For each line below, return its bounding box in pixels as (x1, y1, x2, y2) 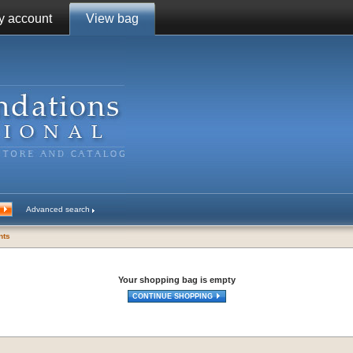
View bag (86, 12, 139, 25)
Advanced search (26, 205, 90, 214)
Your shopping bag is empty (117, 275, 236, 284)
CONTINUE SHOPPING (132, 292, 215, 300)
